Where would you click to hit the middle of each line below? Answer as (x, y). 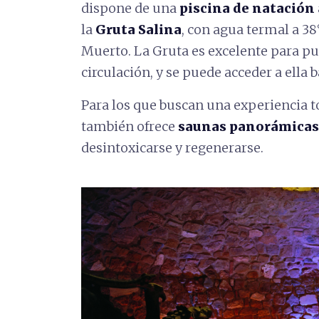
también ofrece (130, 126)
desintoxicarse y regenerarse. (172, 147)
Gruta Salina (138, 29)
